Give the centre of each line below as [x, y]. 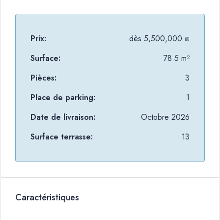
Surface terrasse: [62, 137]
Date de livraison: [63, 117]
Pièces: [43, 78]
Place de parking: [63, 97]
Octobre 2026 [165, 117]
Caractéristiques [47, 197]
